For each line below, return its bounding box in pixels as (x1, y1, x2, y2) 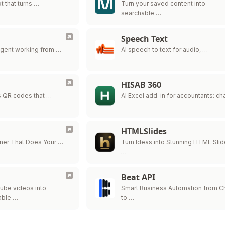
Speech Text (121, 33, 168, 44)
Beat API (121, 172, 156, 183)
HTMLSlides (121, 126, 167, 137)
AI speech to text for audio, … (121, 46, 208, 53)
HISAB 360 (121, 79, 162, 90)
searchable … (121, 9, 162, 17)
